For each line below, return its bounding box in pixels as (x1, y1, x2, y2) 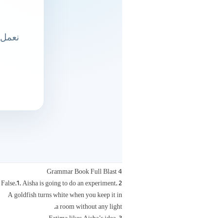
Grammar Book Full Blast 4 (47, 168, 122, 175)
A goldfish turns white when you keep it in (8, 192, 122, 199)
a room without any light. (55, 203, 122, 210)
